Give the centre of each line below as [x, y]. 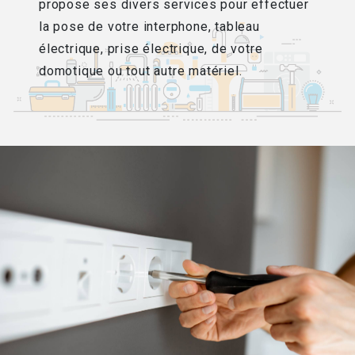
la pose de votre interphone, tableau [149, 27]
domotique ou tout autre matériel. [141, 71]
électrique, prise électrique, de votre [151, 49]
